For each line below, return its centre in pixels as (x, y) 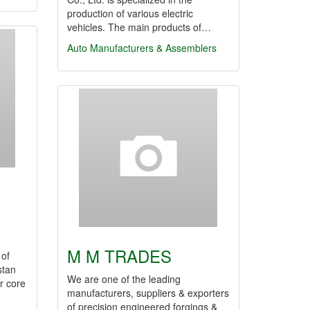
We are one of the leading (124, 279)
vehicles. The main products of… (139, 27)
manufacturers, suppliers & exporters (148, 293)
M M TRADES (119, 256)
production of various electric (130, 13)
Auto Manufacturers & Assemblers (142, 48)
